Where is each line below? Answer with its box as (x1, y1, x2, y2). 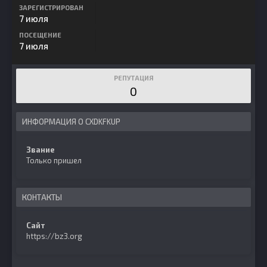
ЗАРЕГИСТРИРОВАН (19, 4, 83, 11)
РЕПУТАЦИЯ (113, 74, 154, 82)
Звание (26, 145, 55, 154)
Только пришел (26, 156, 82, 165)
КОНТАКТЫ (22, 193, 62, 202)
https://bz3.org (26, 231, 82, 241)
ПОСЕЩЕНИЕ (19, 31, 61, 39)
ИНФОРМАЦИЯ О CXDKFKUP (22, 117, 120, 126)
